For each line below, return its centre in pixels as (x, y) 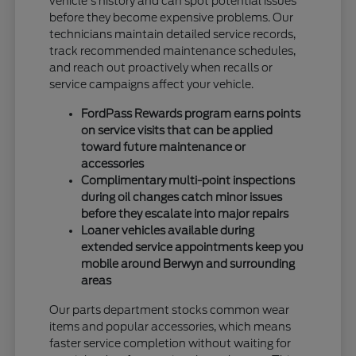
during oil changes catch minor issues (182, 197)
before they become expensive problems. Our (172, 17)
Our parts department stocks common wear (170, 310)
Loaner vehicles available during (168, 230)
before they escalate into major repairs (185, 213)
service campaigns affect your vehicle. (152, 84)
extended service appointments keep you (193, 247)
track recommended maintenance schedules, (173, 50)
